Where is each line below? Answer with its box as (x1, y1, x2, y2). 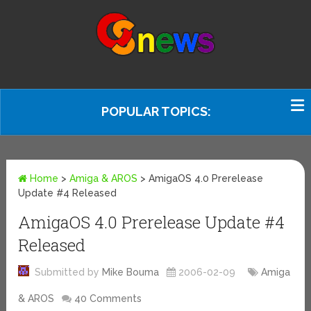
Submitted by (29, 267, 103, 278)
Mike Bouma (102, 267, 160, 278)
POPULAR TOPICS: (101, 104, 211, 119)
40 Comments (74, 293, 142, 305)
